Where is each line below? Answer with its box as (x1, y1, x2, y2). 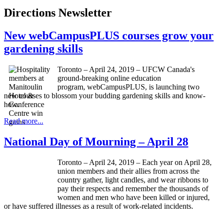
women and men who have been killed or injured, (57, 193, 210, 201)
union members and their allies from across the (57, 166, 200, 175)
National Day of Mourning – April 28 (4, 135, 188, 148)
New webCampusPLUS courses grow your (4, 29, 214, 42)
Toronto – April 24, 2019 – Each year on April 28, (57, 158, 212, 166)
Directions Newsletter (4, 6, 112, 19)
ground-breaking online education (57, 74, 161, 83)
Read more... (4, 117, 43, 126)
